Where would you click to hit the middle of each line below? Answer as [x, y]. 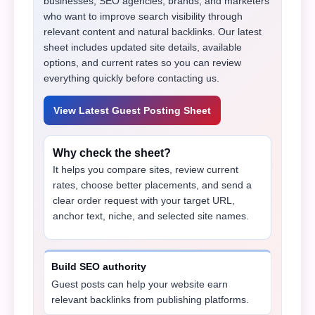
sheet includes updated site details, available [143, 47]
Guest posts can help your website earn [140, 284]
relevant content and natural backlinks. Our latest [153, 32]
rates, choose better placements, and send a [152, 185]
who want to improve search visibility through [143, 16]
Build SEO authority [99, 266]
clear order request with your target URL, [144, 200]
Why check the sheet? [112, 153]
